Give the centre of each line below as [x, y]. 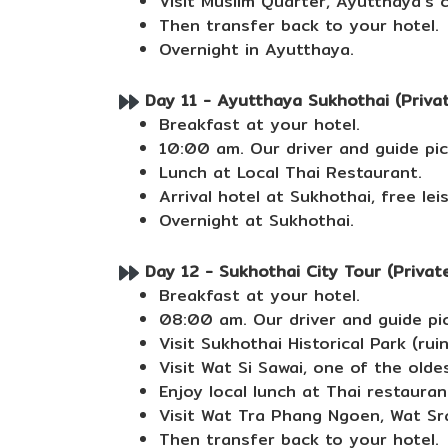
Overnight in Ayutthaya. [256, 49]
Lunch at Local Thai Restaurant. [290, 172]
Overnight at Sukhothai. [256, 220]
